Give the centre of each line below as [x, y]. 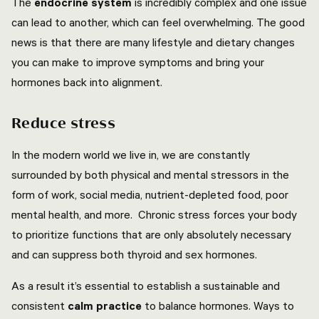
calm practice [105, 305]
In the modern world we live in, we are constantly [131, 155]
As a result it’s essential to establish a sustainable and [146, 286]
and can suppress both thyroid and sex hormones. [136, 254]
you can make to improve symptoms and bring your [138, 62]
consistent [40, 305]
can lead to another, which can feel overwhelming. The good [158, 22]
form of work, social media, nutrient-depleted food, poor [150, 194]
